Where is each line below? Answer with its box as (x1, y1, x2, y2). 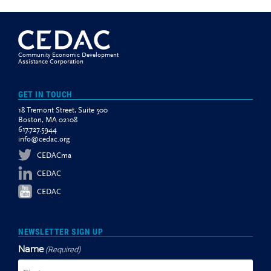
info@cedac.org (18, 135, 70, 144)
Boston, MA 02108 (18, 116, 77, 125)
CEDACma (37, 152, 71, 160)
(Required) (45, 245, 81, 255)
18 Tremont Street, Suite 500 (18, 106, 108, 115)
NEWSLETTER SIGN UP (18, 227, 103, 237)
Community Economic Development (18, 52, 119, 59)
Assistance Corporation (18, 59, 83, 66)
